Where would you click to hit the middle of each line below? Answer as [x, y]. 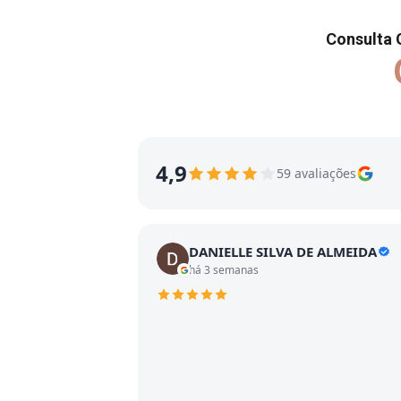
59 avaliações [316, 173]
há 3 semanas [224, 270]
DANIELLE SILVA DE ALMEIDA [283, 252]
